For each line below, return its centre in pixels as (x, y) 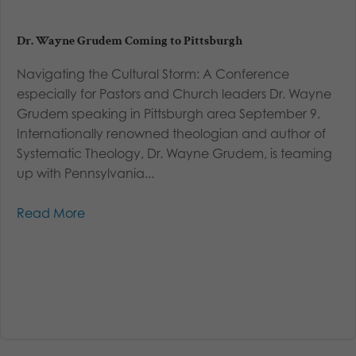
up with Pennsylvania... (85, 174)
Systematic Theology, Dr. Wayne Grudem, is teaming (174, 154)
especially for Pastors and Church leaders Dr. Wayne (174, 94)
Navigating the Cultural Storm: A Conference (153, 74)
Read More (51, 213)
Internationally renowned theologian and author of (171, 134)
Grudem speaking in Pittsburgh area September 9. (168, 114)
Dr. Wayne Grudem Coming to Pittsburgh (130, 41)
